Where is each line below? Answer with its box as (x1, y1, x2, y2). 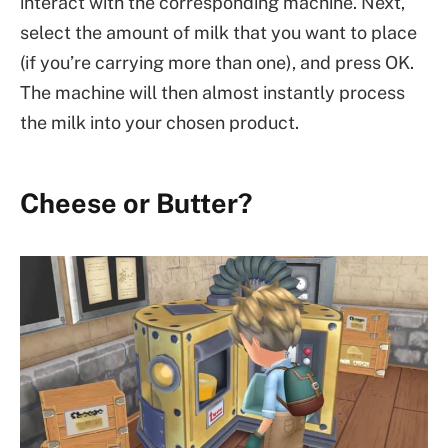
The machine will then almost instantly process (20, 81, 405, 103)
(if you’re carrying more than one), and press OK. (20, 51, 414, 73)
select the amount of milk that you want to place (20, 21, 417, 43)
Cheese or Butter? (20, 186, 252, 219)
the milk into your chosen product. (20, 111, 299, 133)
